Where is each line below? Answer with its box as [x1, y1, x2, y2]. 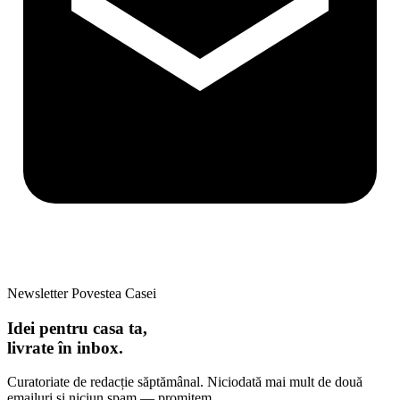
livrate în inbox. [7, 337, 123, 357]
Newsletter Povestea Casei [7, 285, 156, 301]
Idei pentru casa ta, [7, 318, 147, 337]
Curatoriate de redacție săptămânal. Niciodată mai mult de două [7, 374, 362, 390]
